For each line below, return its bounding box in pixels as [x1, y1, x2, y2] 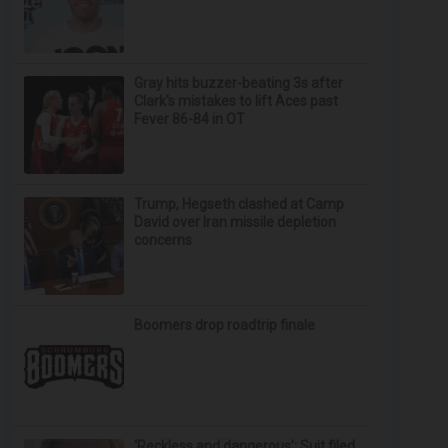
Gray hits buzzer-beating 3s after [134, 75, 344, 91]
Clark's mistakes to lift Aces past [134, 93, 339, 109]
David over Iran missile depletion [134, 214, 337, 230]
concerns [134, 232, 193, 248]
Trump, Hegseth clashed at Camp [134, 196, 345, 212]
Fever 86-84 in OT [134, 111, 246, 127]
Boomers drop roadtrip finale [134, 317, 316, 333]
